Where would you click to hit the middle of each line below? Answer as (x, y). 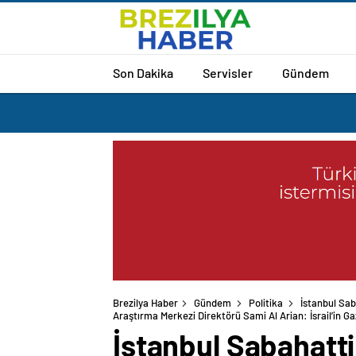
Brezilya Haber (145, 303)
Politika (266, 303)
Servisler (228, 72)
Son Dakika (143, 72)
